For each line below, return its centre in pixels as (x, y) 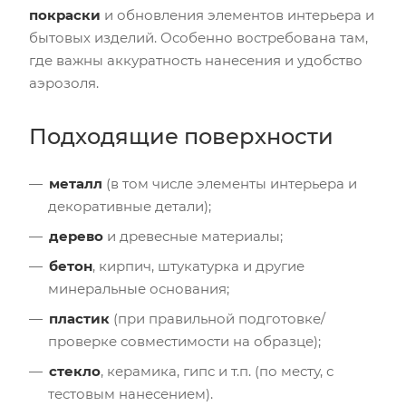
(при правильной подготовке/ (217, 318)
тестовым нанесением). (130, 393)
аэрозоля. (64, 82)
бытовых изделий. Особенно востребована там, (198, 37)
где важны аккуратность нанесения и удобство (196, 60)
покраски (65, 14)
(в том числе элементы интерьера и (230, 183)
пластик (79, 318)
